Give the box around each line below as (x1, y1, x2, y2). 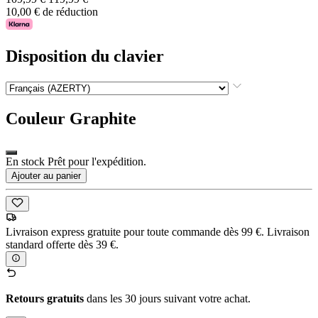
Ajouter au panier (11, 170, 81, 181)
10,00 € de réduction (6, 5, 98, 18)
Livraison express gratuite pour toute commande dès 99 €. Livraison (6, 225, 309, 238)
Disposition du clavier (6, 46, 164, 65)
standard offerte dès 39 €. (6, 238, 119, 251)
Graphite (70, 109, 136, 128)
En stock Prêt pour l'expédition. (6, 155, 146, 168)
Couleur (6, 109, 65, 128)
